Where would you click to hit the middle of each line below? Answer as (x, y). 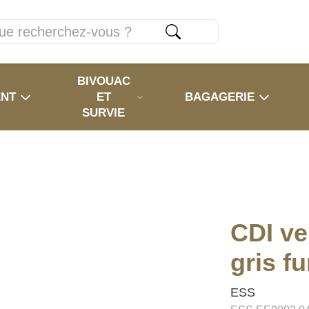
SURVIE (104, 113)
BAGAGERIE (220, 97)
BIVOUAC (103, 81)
